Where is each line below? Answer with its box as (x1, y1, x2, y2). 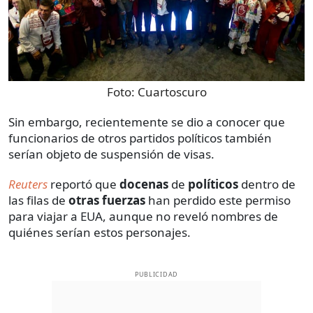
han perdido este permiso (145, 191, 291, 208)
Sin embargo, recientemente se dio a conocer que (8, 113, 285, 130)
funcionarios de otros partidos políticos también (8, 129, 272, 146)
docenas (119, 175, 168, 192)
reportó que (48, 175, 119, 192)
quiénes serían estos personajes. (8, 224, 191, 240)
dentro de (238, 175, 296, 192)
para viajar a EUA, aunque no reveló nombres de (8, 208, 278, 224)
